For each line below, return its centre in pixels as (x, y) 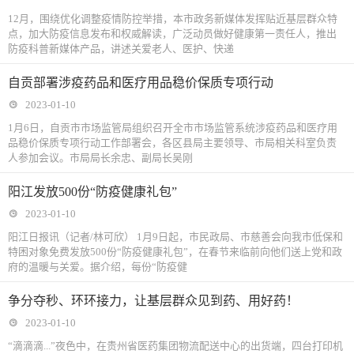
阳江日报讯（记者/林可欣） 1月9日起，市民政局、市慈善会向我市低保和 (175, 237)
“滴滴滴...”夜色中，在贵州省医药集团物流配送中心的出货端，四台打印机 (175, 346)
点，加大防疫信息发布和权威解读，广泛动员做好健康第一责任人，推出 (172, 34)
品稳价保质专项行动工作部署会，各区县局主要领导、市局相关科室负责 (172, 143)
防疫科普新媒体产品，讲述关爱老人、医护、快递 (121, 49)
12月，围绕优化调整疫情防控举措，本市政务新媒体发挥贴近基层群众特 (173, 19)
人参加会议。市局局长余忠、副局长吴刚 (100, 158)
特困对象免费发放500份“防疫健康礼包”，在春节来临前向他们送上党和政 (175, 252)
